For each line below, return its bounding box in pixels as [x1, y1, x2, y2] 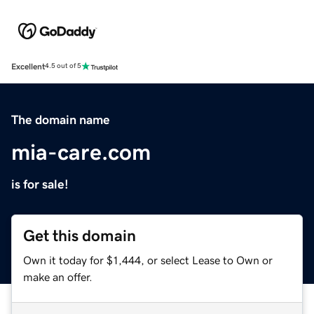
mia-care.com [11, 140, 151, 163]
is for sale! [11, 177, 69, 191]
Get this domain [23, 227, 136, 244]
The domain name [11, 113, 110, 126]
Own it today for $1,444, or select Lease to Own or [23, 254, 273, 266]
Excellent [11, 62, 45, 71]
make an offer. [23, 271, 93, 282]
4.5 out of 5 [45, 62, 81, 70]
